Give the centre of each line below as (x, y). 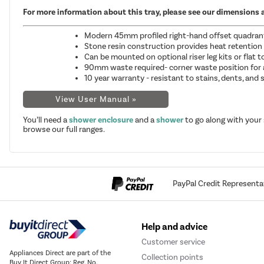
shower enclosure (101, 120)
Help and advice (174, 227)
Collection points (172, 257)
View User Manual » (96, 99)
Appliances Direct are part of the (60, 253)
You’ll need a (46, 120)
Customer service (173, 242)
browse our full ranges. (64, 129)
